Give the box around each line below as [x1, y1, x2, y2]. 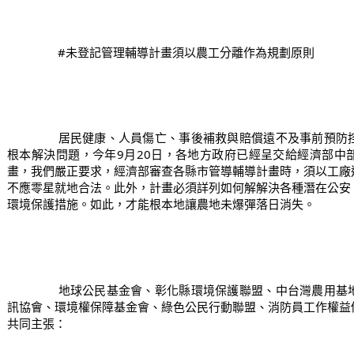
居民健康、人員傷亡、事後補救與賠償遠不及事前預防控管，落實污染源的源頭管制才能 [7, 130, 58, 145]
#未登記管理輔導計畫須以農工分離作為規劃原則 [58, 43, 314, 60]
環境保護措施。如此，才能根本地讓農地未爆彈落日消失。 [7, 196, 315, 212]
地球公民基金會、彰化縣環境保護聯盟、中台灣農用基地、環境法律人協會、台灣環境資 [7, 281, 58, 298]
